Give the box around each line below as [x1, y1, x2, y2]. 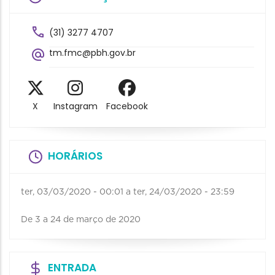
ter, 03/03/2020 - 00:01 [21, 188, 123, 197]
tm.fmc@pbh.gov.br [49, 47, 136, 59]
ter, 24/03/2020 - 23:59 [133, 188, 234, 197]
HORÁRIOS [48, 149, 103, 164]
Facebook [106, 100, 149, 113]
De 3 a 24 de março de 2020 [21, 215, 141, 225]
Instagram [53, 100, 98, 113]
